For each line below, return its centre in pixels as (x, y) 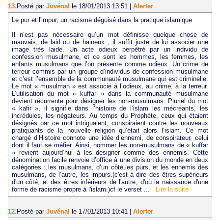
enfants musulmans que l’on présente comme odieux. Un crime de (110, 64)
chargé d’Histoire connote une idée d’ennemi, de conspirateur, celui (110, 138)
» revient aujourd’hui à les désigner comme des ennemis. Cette (110, 153)
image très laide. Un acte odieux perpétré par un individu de (110, 50)
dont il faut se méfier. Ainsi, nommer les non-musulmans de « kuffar (110, 145)
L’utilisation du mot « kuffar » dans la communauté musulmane (110, 94)
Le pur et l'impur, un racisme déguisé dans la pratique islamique (102, 20)
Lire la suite (172, 190)
